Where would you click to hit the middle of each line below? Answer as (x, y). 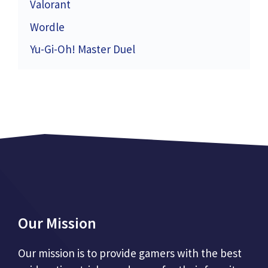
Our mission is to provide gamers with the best (130, 253)
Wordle (47, 27)
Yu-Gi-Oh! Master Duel (83, 49)
